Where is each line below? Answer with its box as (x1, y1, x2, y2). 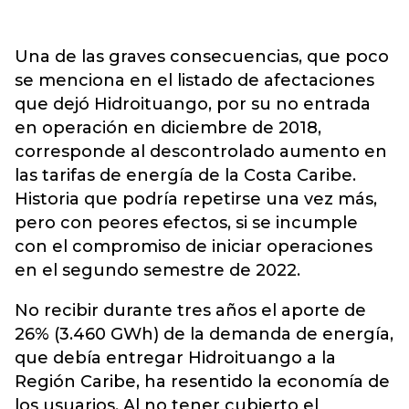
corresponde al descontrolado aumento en (15, 141, 387, 162)
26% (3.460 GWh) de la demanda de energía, (15, 323, 393, 344)
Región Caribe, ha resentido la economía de (15, 371, 390, 392)
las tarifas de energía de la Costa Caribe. (15, 164, 356, 185)
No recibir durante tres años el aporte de (15, 299, 366, 320)
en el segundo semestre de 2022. (15, 259, 300, 280)
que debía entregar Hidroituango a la (15, 347, 336, 368)
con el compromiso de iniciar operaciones (15, 236, 372, 257)
